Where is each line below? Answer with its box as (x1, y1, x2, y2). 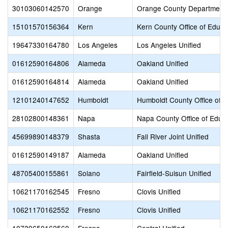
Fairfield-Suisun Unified (137, 168, 211, 178)
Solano (78, 168, 100, 178)
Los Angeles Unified (137, 40, 201, 50)
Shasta (78, 131, 100, 141)
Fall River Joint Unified (137, 131, 209, 141)
